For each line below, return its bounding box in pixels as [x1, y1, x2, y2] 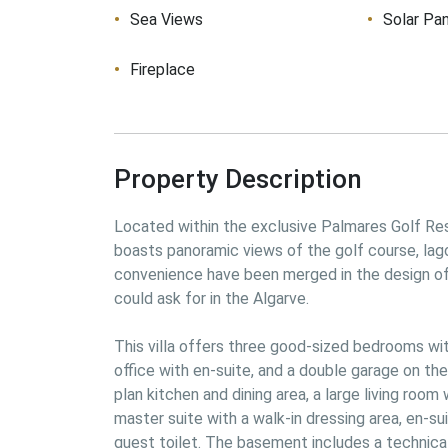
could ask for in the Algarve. [114, 289, 309, 308]
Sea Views [130, 10, 203, 29]
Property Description [114, 164, 362, 194]
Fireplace [130, 60, 195, 79]
